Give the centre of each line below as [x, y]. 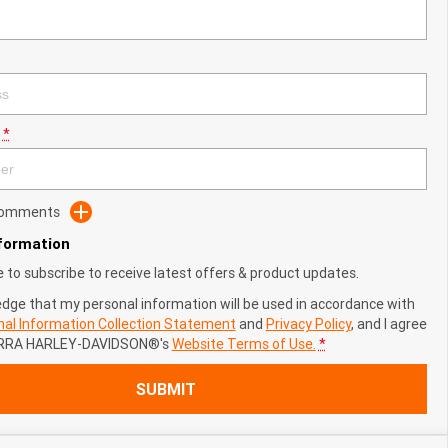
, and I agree [388, 324]
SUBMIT [165, 389]
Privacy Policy [308, 324]
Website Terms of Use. [243, 344]
